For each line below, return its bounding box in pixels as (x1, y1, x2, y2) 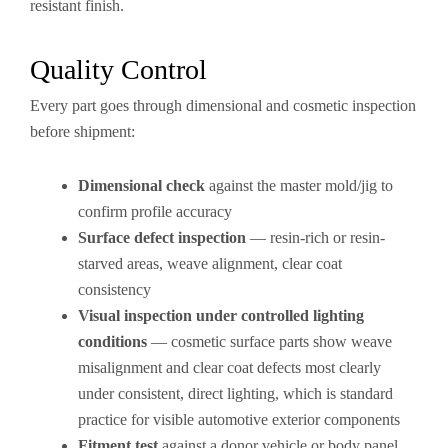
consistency (78, 281, 151, 298)
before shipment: (30, 123, 135, 140)
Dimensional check (78, 177, 205, 194)
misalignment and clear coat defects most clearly (78, 359, 381, 376)
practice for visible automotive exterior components (78, 411, 400, 428)
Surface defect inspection (78, 229, 246, 246)
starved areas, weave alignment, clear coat (78, 255, 342, 272)
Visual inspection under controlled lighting (78, 307, 364, 324)
